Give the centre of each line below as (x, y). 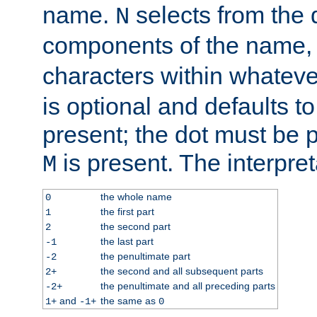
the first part (127, 211)
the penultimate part (145, 256)
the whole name (136, 196)
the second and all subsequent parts (181, 271)
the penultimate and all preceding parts (188, 286)
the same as (129, 300)
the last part (127, 241)
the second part (135, 226)
